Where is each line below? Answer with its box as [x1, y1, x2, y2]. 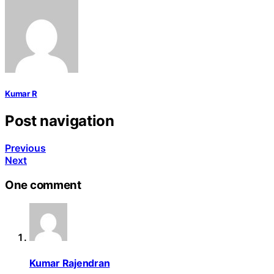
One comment [5, 177, 81, 192]
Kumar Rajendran [29, 256, 110, 269]
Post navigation [5, 111, 114, 130]
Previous [5, 141, 46, 154]
